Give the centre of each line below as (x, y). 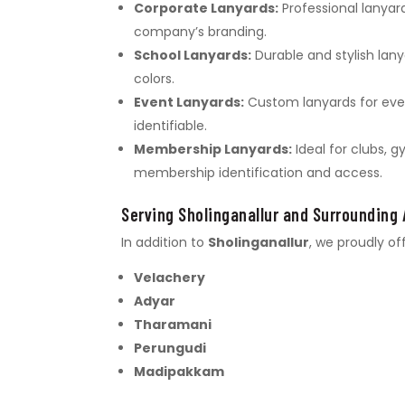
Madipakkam (179, 371)
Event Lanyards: (189, 102)
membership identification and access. (259, 172)
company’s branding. (201, 31)
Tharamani (173, 324)
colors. (155, 78)
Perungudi (170, 348)
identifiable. (171, 125)
